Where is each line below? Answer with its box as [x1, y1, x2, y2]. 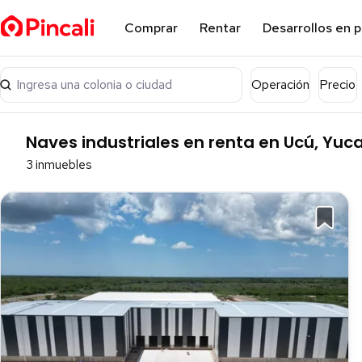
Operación [251, 76, 309, 93]
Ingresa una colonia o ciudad [16, 76, 172, 93]
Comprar [124, 19, 178, 36]
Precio [319, 76, 356, 93]
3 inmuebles [26, 157, 92, 174]
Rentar [199, 19, 241, 36]
